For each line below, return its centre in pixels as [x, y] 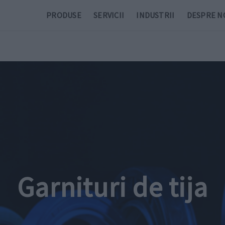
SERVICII [109, 15]
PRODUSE [64, 15]
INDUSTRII [155, 15]
